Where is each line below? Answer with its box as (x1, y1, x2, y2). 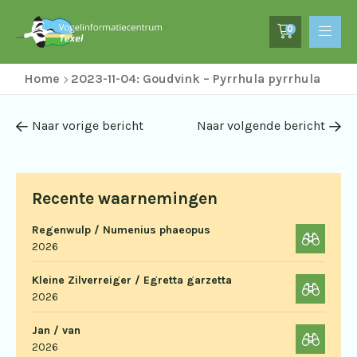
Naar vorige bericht (32, 118, 143, 133)
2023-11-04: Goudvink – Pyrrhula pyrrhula (71, 71, 320, 86)
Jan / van (32, 324, 80, 337)
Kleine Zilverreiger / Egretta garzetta (32, 273, 232, 287)
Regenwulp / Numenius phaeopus (32, 223, 210, 237)
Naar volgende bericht (197, 118, 325, 133)
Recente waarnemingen (32, 189, 218, 208)
